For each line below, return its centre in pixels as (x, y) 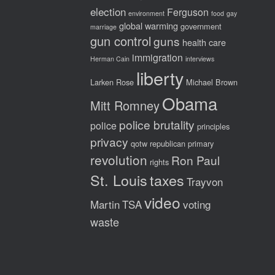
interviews (200, 58)
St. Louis (119, 180)
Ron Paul (196, 160)
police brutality (157, 124)
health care (204, 42)
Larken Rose (112, 82)
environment (146, 13)
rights (159, 161)
